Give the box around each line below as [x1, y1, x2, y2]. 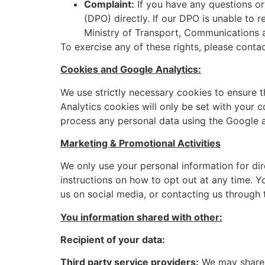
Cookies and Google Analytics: [60, 63, 201, 76]
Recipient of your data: [60, 234, 165, 246]
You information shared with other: [60, 211, 222, 223]
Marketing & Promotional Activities [60, 137, 221, 149]
